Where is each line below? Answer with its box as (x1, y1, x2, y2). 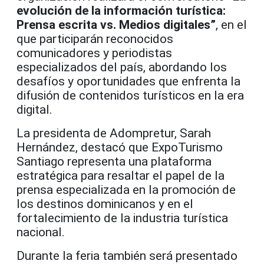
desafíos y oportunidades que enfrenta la (16, 74, 240, 88)
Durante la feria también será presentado (16, 248, 237, 263)
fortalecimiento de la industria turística (16, 210, 228, 225)
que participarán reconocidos (16, 31, 173, 46)
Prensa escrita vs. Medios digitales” (16, 17, 216, 32)
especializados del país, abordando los (16, 60, 227, 74)
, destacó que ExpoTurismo (75, 140, 223, 154)
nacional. (16, 225, 65, 239)
